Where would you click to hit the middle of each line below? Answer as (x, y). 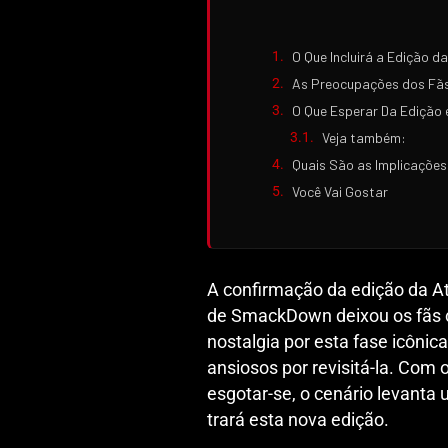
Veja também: (364, 137)
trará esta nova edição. (298, 419)
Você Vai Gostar (340, 191)
